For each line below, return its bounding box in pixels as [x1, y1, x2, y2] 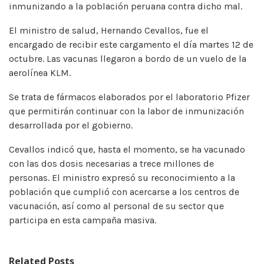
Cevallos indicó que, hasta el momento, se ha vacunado [9, 143, 245, 155]
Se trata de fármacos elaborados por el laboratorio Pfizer [9, 91, 250, 103]
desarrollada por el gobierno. [9, 119, 133, 131]
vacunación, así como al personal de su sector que [9, 200, 224, 212]
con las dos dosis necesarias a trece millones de [9, 157, 214, 169]
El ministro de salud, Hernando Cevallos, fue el [9, 24, 209, 36]
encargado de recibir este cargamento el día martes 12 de [9, 38, 253, 50]
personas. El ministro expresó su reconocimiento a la [9, 171, 235, 183]
